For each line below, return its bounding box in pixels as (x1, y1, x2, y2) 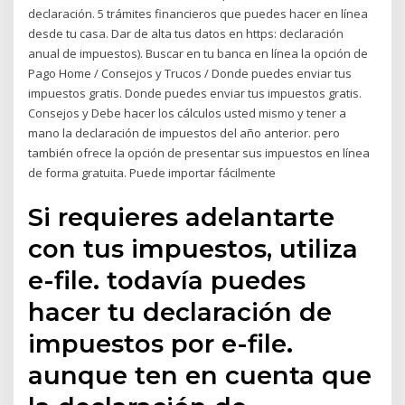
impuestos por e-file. (28, 327, 294, 359)
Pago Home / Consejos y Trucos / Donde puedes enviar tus (28, 65, 353, 82)
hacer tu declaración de (28, 296, 333, 327)
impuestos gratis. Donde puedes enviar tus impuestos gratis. (28, 85, 363, 102)
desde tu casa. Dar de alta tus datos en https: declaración (28, 25, 344, 42)
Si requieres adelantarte (28, 201, 335, 232)
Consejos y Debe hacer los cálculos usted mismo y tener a (28, 105, 347, 122)
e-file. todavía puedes (28, 264, 306, 296)
